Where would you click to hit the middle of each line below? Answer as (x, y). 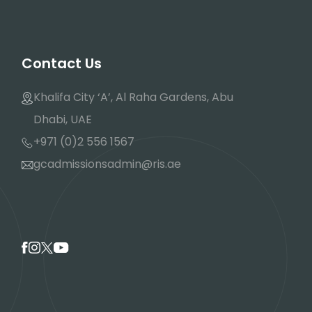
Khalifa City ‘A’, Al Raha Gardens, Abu (133, 97)
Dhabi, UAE (63, 119)
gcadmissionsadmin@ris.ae (107, 164)
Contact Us (62, 63)
